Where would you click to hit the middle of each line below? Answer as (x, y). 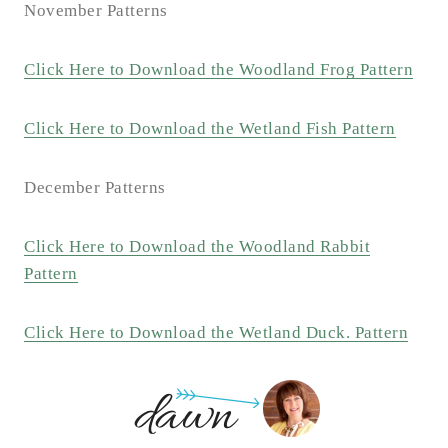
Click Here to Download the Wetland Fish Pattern (210, 129)
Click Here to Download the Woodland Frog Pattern (218, 70)
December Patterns (95, 188)
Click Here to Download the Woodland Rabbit (197, 247)
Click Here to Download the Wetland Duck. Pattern (216, 333)
